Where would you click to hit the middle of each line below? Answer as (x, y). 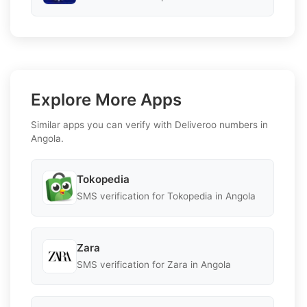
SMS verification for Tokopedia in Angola (166, 196)
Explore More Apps (106, 99)
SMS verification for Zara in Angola (154, 265)
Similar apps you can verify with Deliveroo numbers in (149, 124)
